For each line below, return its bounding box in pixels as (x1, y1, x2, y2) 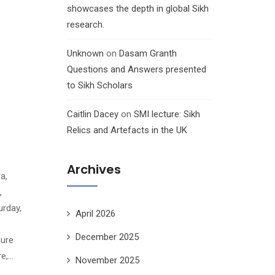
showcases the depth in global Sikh (66, 3, 209, 15)
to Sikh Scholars (66, 80, 133, 91)
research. (66, 19, 104, 31)
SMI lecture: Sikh (133, 109, 200, 120)
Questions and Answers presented (66, 64, 206, 76)
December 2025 (75, 231, 139, 242)
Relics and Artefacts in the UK (66, 125, 187, 136)
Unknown (66, 48, 104, 60)
